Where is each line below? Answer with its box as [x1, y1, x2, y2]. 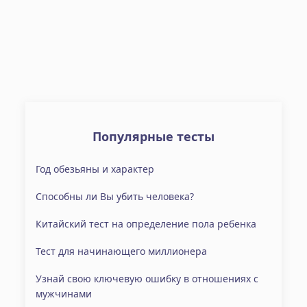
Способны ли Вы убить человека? [36, 190, 195, 203]
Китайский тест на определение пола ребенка [36, 217, 257, 230]
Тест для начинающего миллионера [36, 245, 208, 258]
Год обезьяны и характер [36, 162, 155, 175]
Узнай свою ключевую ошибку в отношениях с [36, 272, 259, 285]
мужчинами [36, 287, 93, 300]
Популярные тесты [93, 128, 214, 145]
